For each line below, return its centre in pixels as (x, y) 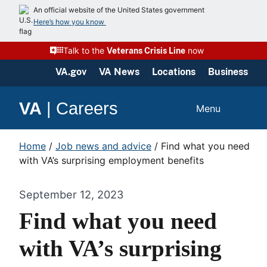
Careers (87, 108)
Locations (174, 72)
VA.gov (71, 72)
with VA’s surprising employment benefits (111, 160)
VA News (119, 72)
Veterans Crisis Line (146, 51)
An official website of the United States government (119, 10)
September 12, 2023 (72, 194)
